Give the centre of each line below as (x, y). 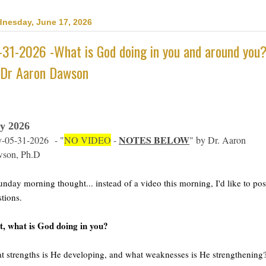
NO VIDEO (88, 140)
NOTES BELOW (154, 140)
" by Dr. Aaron (218, 140)
